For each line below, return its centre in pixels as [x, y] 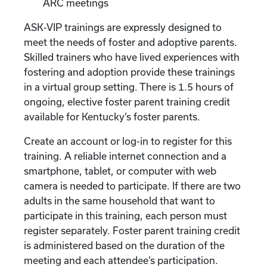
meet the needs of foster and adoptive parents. [131, 42]
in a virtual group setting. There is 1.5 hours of [129, 87]
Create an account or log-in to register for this [128, 141]
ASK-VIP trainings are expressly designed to [123, 27]
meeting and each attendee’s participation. [121, 260]
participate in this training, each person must [125, 215]
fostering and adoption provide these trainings [129, 72]
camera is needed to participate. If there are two [132, 186]
